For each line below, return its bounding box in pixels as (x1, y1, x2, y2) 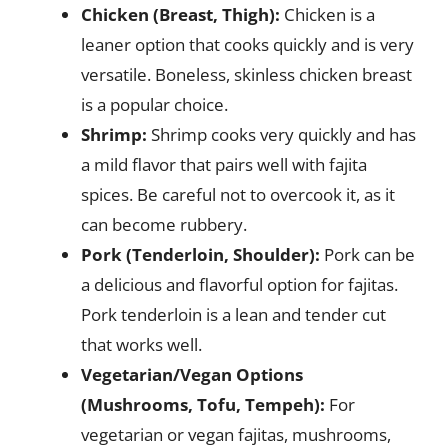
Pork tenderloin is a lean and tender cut (81, 302, 386, 326)
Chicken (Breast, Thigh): (81, 2, 280, 26)
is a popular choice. (81, 92, 228, 116)
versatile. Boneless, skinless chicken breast (81, 62, 412, 86)
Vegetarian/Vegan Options (81, 362, 303, 386)
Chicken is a (280, 2, 375, 26)
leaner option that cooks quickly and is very (81, 32, 414, 56)
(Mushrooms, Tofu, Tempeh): (81, 392, 325, 416)
